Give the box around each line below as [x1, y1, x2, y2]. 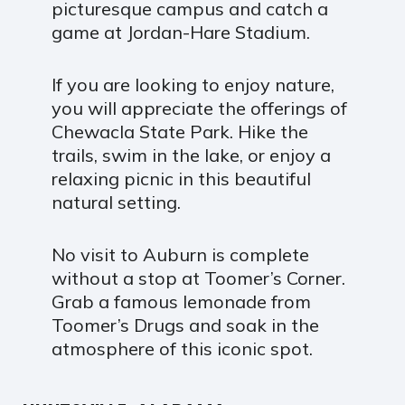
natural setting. [51, 190, 181, 213]
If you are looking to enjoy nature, [51, 72, 334, 96]
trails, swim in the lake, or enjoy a [51, 143, 331, 166]
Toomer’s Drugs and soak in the [51, 313, 319, 336]
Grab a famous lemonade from [51, 289, 311, 313]
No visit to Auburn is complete [51, 242, 309, 266]
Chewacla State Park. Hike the [51, 119, 308, 143]
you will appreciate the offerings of [51, 96, 347, 119]
